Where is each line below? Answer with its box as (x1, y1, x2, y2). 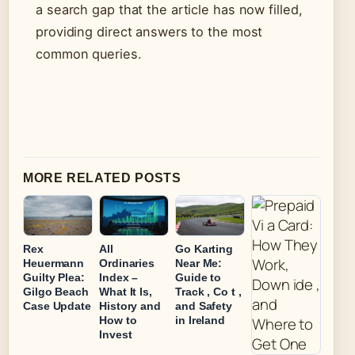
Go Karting (175, 242, 234, 255)
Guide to (175, 270, 222, 284)
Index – (99, 270, 139, 284)
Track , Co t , (175, 284, 242, 298)
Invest (99, 327, 132, 341)
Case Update (23, 299, 91, 312)
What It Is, (99, 284, 152, 298)
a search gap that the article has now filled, (36, 2, 303, 18)
